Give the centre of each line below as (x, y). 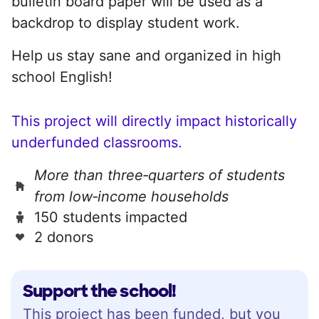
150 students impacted (111, 217)
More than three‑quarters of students (159, 175)
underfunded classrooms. (97, 142)
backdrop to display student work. (126, 22)
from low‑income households (131, 196)
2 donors (64, 237)
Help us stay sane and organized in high (146, 55)
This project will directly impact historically (154, 121)
